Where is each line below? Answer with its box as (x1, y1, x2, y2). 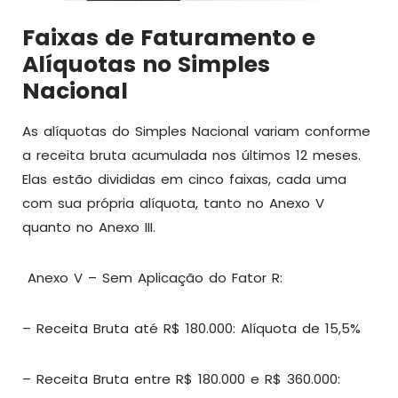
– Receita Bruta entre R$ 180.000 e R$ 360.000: (22, 370, 340, 388)
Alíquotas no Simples (22, 49, 270, 80)
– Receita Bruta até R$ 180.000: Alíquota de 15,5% (22, 319, 361, 338)
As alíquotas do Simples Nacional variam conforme (22, 122, 370, 140)
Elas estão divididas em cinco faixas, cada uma (22, 170, 346, 188)
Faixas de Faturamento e (22, 22, 315, 53)
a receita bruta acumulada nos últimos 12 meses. (22, 146, 361, 164)
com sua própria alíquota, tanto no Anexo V (22, 194, 324, 212)
